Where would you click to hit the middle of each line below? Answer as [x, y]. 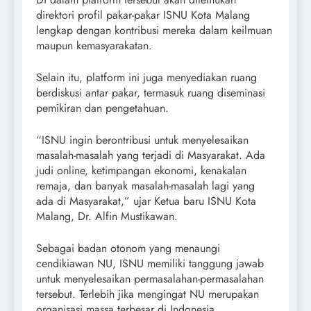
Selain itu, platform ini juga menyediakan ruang [146, 78]
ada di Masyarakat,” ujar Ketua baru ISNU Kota [146, 201]
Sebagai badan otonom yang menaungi [128, 249]
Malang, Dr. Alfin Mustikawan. [107, 217]
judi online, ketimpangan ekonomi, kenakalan [141, 171]
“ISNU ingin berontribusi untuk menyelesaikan [142, 140]
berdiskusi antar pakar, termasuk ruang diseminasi [151, 93]
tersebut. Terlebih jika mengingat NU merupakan [148, 294]
